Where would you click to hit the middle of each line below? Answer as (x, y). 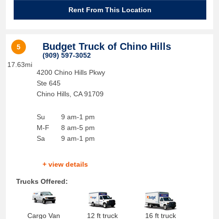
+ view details (65, 164)
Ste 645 (48, 83)
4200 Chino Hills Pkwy (71, 72)
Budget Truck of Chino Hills (107, 46)
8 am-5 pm (78, 128)
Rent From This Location (110, 10)
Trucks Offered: (42, 181)
